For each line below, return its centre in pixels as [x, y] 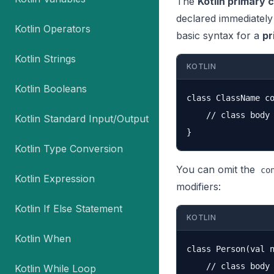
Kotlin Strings [45, 59]
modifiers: [198, 187]
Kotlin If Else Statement [68, 209]
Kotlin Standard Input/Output [82, 119]
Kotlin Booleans [51, 89]
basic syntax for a [219, 35]
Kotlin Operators [53, 29]
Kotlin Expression [55, 179]
